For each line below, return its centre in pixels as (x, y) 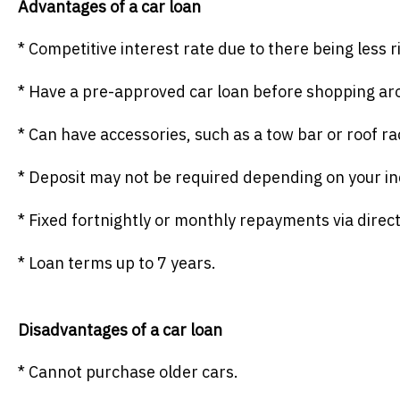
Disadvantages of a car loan (120, 330)
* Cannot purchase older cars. (128, 372)
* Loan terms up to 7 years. (117, 263)
